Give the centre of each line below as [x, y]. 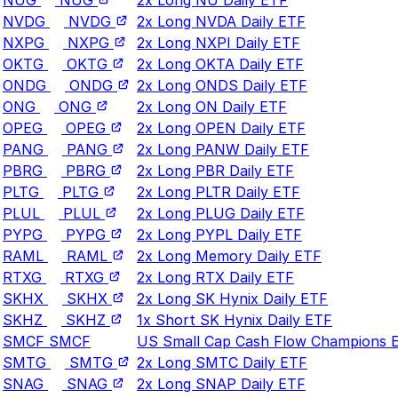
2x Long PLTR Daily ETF [219, 191]
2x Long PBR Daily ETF [215, 170]
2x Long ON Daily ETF [212, 106]
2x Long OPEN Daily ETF [221, 127]
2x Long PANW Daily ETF [223, 149]
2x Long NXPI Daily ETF [219, 42]
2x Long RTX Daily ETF [215, 277]
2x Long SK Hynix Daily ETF [232, 298]
